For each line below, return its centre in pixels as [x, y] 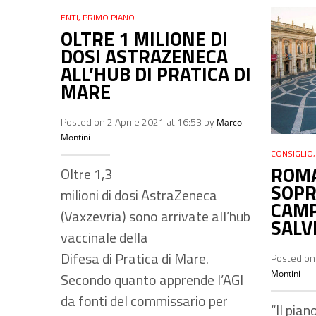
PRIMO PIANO [109, 18]
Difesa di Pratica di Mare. [135, 259]
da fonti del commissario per [144, 301]
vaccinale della [104, 238]
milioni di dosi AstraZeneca [139, 195]
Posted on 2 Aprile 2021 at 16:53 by [139, 122]
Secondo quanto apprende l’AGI [152, 280]
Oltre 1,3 [86, 174]
